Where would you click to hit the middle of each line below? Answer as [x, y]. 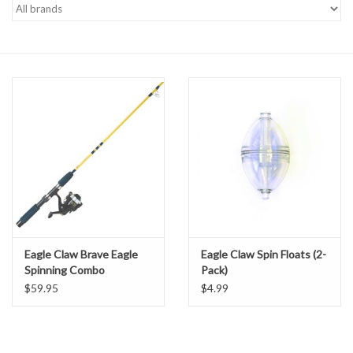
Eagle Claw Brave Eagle [81, 255]
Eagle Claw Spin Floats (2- [264, 255]
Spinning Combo [65, 270]
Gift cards [36, 33]
